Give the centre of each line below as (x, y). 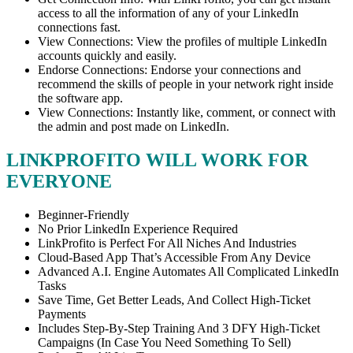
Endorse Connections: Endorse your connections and (169, 69)
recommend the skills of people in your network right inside (186, 84)
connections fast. (79, 27)
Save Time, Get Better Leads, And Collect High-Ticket (174, 299)
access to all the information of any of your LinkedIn (168, 13)
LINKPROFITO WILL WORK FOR (157, 160)
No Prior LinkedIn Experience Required (138, 229)
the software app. (80, 98)
